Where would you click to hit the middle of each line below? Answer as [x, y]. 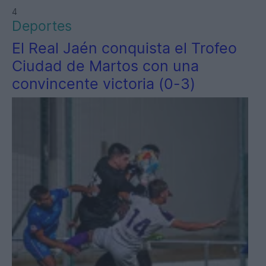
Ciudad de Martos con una [105, 66]
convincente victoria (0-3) [104, 84]
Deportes [42, 26]
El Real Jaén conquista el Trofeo [124, 48]
